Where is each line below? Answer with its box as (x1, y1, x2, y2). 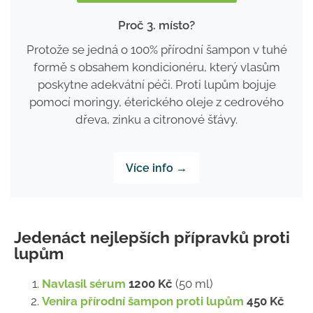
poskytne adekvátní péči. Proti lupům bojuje (37, 77, 276, 92)
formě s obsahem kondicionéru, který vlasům (33, 59, 280, 74)
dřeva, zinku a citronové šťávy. (75, 112, 238, 126)
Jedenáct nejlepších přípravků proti (14, 227, 290, 247)
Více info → (126, 161, 187, 175)
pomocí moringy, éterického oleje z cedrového (29, 94, 284, 109)
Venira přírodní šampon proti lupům (42, 293, 244, 308)
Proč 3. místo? (118, 17, 195, 32)
